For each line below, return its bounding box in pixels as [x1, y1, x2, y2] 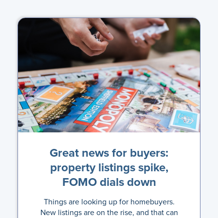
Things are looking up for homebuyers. [43, 196, 175, 207]
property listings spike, [50, 159, 168, 176]
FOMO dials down [62, 173, 156, 191]
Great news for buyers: [50, 144, 168, 162]
